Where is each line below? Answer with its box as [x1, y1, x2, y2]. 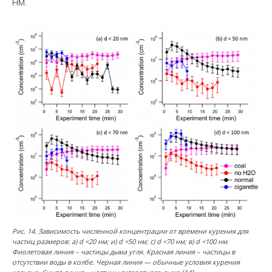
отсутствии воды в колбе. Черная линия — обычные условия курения [12, 257, 240, 267]
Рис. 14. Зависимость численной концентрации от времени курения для [12, 226, 248, 236]
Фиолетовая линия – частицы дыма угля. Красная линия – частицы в [12, 247, 235, 257]
